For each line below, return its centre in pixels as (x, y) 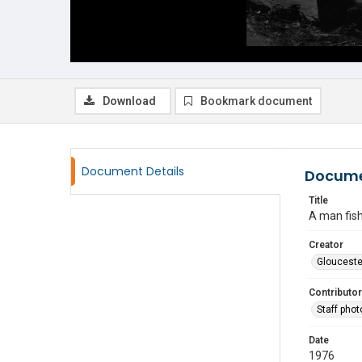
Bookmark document (256, 101)
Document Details (133, 171)
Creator (326, 245)
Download (129, 101)
